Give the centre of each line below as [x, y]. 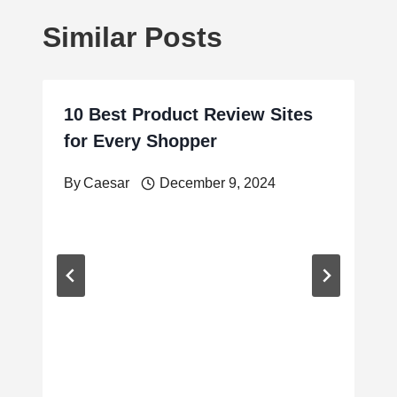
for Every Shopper [140, 140]
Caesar [107, 183]
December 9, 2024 [217, 183]
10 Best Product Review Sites [188, 114]
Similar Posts [132, 37]
